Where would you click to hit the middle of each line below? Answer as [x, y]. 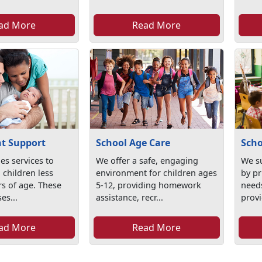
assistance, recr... [130, 198]
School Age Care [133, 143]
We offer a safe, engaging [147, 161]
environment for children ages [157, 173]
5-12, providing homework [149, 185]
